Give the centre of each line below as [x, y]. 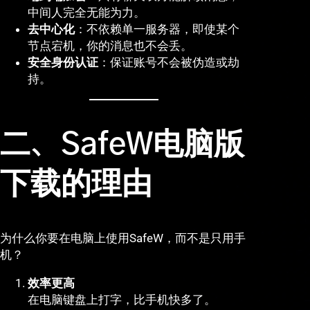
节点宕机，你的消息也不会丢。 [110, 46]
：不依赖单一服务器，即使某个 [157, 29]
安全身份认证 [63, 63]
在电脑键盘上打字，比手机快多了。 [122, 300]
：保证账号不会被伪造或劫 [169, 63]
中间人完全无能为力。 [86, 13]
